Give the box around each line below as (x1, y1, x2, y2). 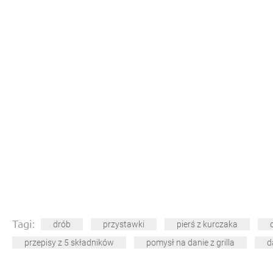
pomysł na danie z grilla (146, 238, 235, 248)
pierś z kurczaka (177, 219, 238, 230)
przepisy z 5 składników (24, 238, 114, 248)
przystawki (103, 219, 144, 230)
